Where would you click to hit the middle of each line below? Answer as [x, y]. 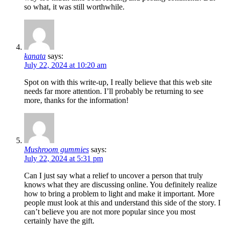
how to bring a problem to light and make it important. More [119, 194]
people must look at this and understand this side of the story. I [122, 203]
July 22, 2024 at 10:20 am [65, 65]
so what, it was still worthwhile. [74, 7]
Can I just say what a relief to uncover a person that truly [114, 176]
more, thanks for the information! [76, 100]
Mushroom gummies [57, 150]
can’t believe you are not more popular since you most [110, 212]
